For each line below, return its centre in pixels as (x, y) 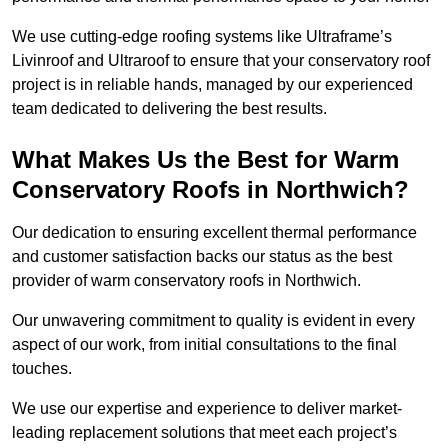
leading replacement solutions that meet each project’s (204, 433)
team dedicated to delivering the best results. (169, 109)
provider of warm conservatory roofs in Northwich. (188, 281)
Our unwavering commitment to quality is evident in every (213, 321)
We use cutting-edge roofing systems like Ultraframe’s (202, 37)
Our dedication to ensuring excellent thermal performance (214, 233)
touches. (44, 369)
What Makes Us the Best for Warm (205, 160)
